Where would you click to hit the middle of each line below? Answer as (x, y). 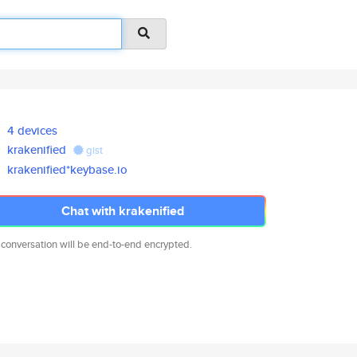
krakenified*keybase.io (68, 169)
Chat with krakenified (123, 211)
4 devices (33, 130)
